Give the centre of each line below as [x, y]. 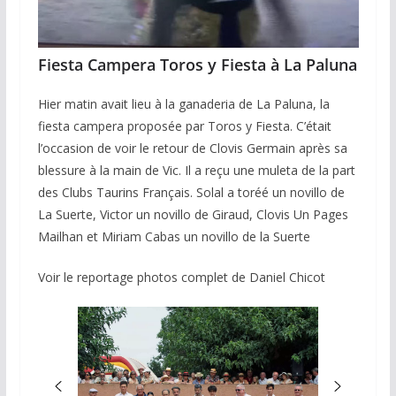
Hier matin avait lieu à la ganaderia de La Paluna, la [183, 103]
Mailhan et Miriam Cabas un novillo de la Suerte [174, 236]
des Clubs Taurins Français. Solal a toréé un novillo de [191, 192]
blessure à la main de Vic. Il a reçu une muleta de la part [196, 170]
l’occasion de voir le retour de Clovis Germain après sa [192, 148]
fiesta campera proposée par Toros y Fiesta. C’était [184, 126]
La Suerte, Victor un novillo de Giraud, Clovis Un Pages [193, 214]
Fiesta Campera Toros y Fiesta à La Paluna [197, 64]
